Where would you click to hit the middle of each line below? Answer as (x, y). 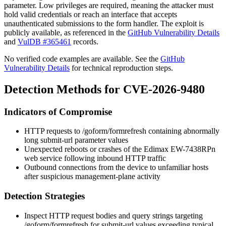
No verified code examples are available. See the (82, 59)
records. (85, 41)
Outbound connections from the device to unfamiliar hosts (116, 167)
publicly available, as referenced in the (66, 32)
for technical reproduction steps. (121, 68)
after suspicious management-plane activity (92, 177)
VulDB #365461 (44, 41)
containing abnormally (183, 131)
